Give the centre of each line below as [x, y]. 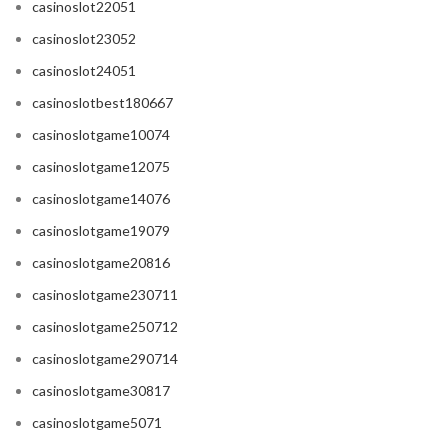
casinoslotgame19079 [101, 231]
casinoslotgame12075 [101, 167]
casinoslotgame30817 [101, 391]
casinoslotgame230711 [105, 295]
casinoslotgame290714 [105, 359]
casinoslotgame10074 [101, 135]
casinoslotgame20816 [101, 263]
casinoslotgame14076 [101, 199]
